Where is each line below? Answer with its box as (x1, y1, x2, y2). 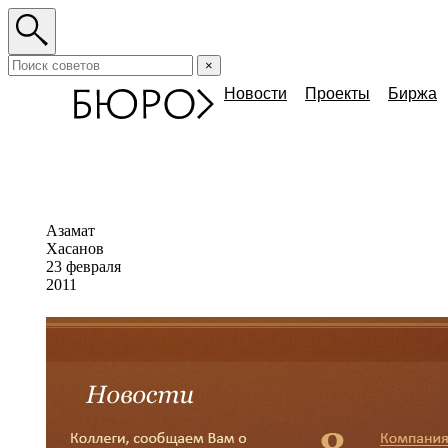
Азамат (46, 222, 95, 239)
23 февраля (46, 258, 121, 275)
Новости (224, 85, 287, 102)
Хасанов (46, 240, 104, 257)
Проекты (305, 85, 370, 102)
